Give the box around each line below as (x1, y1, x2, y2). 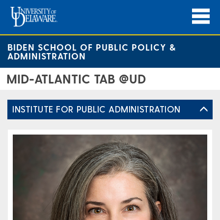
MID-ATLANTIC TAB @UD (6, 71, 146, 86)
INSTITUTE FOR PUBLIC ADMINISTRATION (12, 104, 181, 114)
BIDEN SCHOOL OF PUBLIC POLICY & (7, 42, 176, 52)
